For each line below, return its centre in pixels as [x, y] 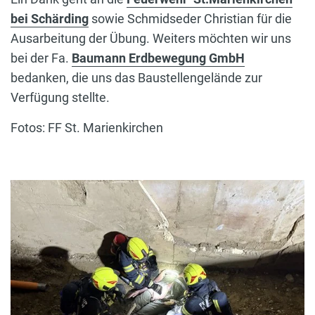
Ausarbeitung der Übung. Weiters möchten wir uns [151, 39]
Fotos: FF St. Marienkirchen [87, 128]
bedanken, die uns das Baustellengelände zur [136, 78]
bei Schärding [50, 19]
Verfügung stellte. [60, 98]
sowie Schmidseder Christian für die [190, 19]
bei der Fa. [41, 58]
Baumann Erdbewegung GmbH [158, 58]
